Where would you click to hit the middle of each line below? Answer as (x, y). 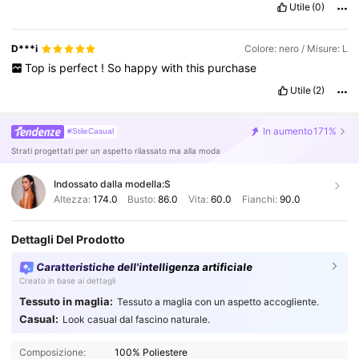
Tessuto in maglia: (66, 301)
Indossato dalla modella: (109, 184)
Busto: (142, 200)
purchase (232, 67)
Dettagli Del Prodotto (69, 239)
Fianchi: (259, 200)
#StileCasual (90, 131)
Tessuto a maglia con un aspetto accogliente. (218, 301)
